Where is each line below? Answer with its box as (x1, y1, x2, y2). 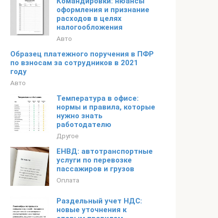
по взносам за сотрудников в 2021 (10, 58, 138, 67)
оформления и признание (56, 5, 149, 14)
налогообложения (56, 23, 123, 32)
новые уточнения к (56, 205, 127, 214)
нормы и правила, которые (56, 103, 155, 111)
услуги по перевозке (56, 156, 132, 164)
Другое (56, 132, 79, 140)
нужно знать (56, 111, 103, 120)
